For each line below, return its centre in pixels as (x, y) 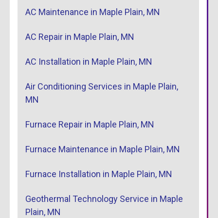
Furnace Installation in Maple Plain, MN (99, 174)
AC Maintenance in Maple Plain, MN (93, 12)
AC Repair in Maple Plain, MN (80, 36)
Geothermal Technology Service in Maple (104, 199)
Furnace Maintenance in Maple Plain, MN (103, 149)
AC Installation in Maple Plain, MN (89, 61)
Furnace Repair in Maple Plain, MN (90, 124)
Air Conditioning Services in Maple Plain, (102, 86)
